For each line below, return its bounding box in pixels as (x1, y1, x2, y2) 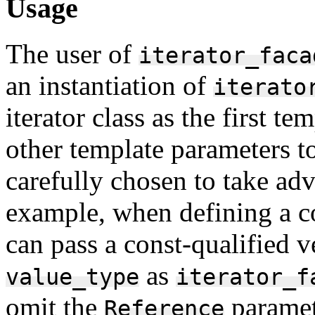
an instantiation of (6, 70, 213, 101)
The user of (6, 38, 139, 69)
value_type (6, 264, 139, 290)
